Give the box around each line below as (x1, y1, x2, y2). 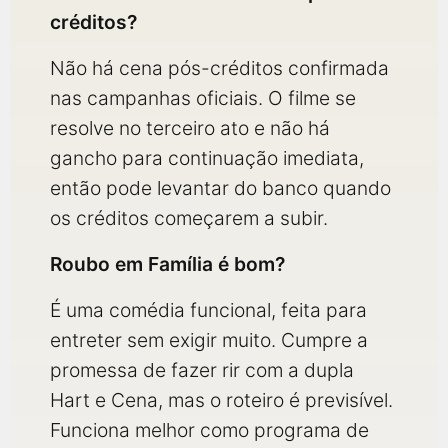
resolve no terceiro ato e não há (50, 116, 330, 140)
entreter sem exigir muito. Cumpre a (50, 328, 368, 352)
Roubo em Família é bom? (50, 252, 285, 276)
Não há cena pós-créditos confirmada (50, 56, 389, 80)
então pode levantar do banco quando (50, 176, 391, 200)
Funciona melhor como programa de (50, 418, 369, 442)
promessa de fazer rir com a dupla (50, 358, 354, 382)
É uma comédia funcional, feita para (50, 298, 367, 322)
